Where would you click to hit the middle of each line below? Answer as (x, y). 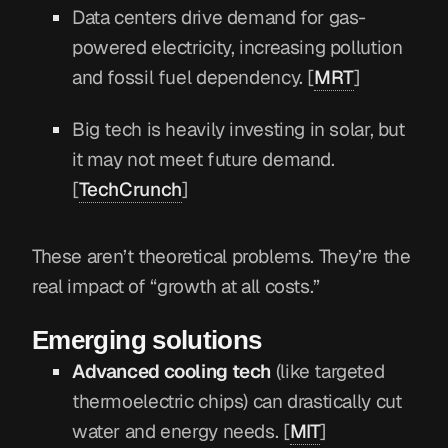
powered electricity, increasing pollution (237, 47)
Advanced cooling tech (172, 372)
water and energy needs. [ (181, 432)
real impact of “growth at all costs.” (176, 287)
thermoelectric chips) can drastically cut (237, 402)
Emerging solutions (147, 340)
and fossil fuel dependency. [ (193, 77)
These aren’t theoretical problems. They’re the (221, 257)
